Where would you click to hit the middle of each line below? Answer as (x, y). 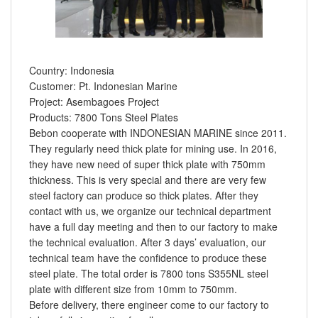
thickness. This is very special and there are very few (148, 180)
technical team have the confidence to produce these (148, 258)
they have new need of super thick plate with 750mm (147, 164)
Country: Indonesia (72, 71)
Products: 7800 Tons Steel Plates (104, 117)
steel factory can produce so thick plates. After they (144, 196)
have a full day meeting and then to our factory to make (153, 227)
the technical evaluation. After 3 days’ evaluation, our (148, 242)
